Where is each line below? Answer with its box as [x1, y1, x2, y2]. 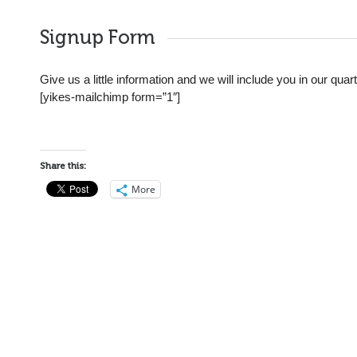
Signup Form [40, 27, 155, 48]
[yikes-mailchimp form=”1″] [40, 90, 180, 104]
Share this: [40, 160, 86, 171]
